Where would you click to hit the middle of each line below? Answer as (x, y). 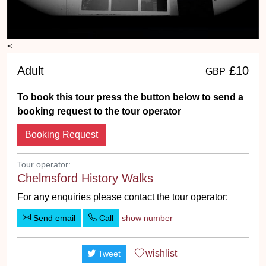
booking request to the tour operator (99, 111)
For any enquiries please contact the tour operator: (123, 197)
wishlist (161, 253)
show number (147, 218)
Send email (53, 218)
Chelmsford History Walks (85, 178)
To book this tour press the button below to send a (130, 97)
